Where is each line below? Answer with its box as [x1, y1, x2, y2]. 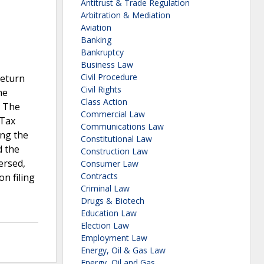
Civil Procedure [81, 71, 137, 83]
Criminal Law [81, 183, 130, 194]
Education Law [81, 207, 137, 219]
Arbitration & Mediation [81, 9, 170, 21]
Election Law [81, 220, 129, 232]
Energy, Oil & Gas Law [81, 245, 166, 256]
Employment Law [81, 232, 147, 244]
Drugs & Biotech [81, 195, 144, 207]
